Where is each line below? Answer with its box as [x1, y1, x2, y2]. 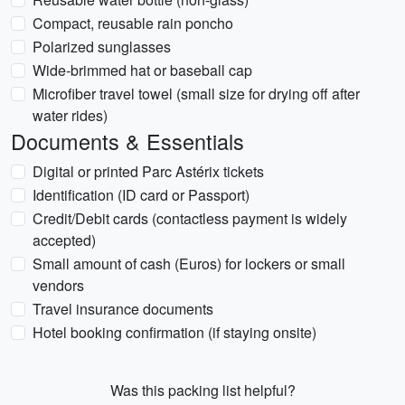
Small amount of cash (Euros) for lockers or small [33, 253, 345, 274]
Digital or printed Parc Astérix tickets [33, 161, 264, 182]
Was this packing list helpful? [109, 380, 296, 400]
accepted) [33, 230, 96, 250]
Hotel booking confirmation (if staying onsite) [33, 322, 316, 343]
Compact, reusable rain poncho [33, 13, 233, 33]
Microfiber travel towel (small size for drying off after [33, 83, 360, 104]
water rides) [33, 105, 108, 126]
